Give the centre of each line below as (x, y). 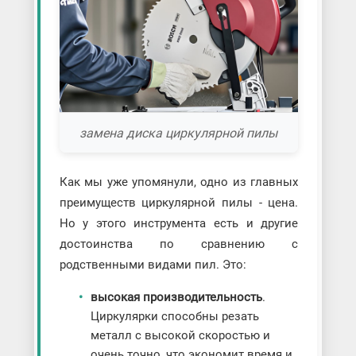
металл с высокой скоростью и (180, 336)
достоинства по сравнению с (179, 244)
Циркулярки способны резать (174, 317)
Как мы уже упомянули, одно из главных (179, 182)
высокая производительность (176, 298)
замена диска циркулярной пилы (179, 133)
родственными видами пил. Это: (153, 265)
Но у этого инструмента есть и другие (179, 224)
